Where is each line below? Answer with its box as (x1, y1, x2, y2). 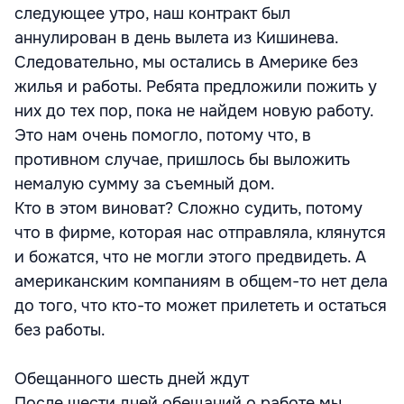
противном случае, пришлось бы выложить (14, 149, 350, 170)
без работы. (14, 319, 106, 340)
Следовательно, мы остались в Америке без (14, 51, 358, 72)
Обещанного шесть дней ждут (14, 368, 249, 389)
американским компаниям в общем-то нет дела (14, 271, 388, 291)
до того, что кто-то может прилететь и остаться (14, 295, 387, 316)
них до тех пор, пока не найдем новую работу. (14, 100, 373, 121)
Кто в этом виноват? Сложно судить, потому (14, 197, 363, 218)
